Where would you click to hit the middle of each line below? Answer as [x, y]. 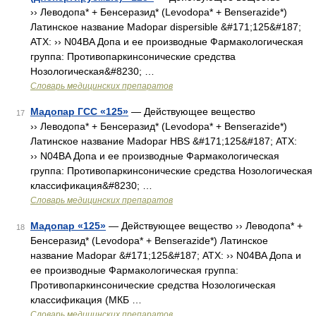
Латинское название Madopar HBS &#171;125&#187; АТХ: [164, 141]
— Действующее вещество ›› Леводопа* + [204, 226]
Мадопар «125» [68, 226]
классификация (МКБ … [86, 300]
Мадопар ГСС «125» [79, 111]
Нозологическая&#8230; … [92, 71]
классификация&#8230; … [91, 186]
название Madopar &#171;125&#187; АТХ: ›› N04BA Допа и [166, 255]
